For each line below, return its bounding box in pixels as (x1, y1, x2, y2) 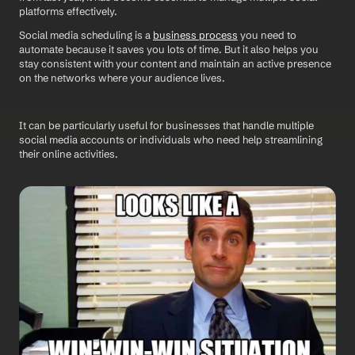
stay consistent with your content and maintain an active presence (19, 57, 331, 70)
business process (153, 29, 238, 41)
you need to (238, 29, 296, 41)
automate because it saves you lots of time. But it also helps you (19, 43, 319, 55)
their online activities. (19, 147, 118, 160)
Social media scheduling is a (19, 29, 153, 41)
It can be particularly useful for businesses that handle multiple (19, 119, 314, 132)
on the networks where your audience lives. (19, 71, 227, 84)
